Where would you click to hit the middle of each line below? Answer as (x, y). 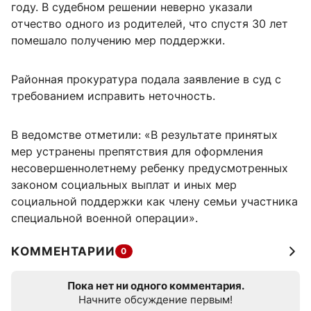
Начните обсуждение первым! (155, 300)
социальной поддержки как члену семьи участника (154, 202)
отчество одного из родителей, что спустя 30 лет (150, 24)
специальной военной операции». (104, 218)
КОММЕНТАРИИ (63, 252)
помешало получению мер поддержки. (118, 41)
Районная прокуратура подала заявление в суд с (146, 79)
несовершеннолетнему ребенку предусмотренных (150, 168)
